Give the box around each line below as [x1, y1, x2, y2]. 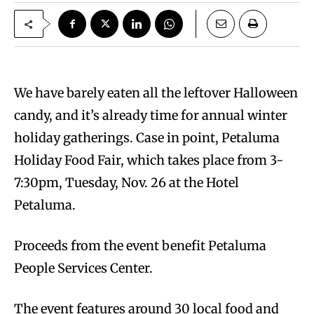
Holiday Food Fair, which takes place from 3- [14, 152, 283, 169]
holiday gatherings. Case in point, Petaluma [14, 130, 280, 146]
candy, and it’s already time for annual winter [14, 107, 287, 124]
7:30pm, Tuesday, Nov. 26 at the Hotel [14, 175, 239, 191]
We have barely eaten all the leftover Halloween [14, 85, 298, 102]
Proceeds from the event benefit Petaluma [14, 238, 266, 254]
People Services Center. [14, 260, 153, 277]
